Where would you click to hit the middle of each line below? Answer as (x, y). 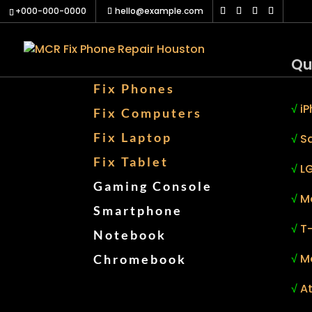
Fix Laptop (133, 138)
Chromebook (140, 259)
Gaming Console (153, 186)
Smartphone (138, 211)
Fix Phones (134, 89)
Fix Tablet (131, 162)
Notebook (130, 235)
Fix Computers (148, 113)
